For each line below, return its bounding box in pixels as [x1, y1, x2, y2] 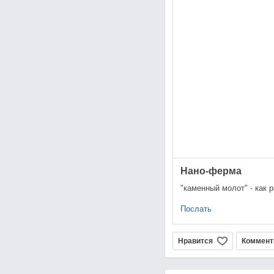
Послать [180, 204, 212, 214]
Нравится [177, 237, 213, 246]
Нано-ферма [180, 166, 242, 177]
